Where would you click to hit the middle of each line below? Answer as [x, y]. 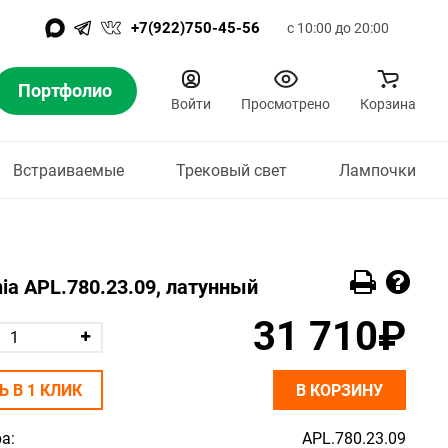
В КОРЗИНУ [339, 390]
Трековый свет [231, 170]
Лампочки [377, 170]
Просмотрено [285, 104]
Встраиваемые [68, 170]
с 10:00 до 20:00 [338, 28]
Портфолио [65, 90]
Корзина [388, 104]
